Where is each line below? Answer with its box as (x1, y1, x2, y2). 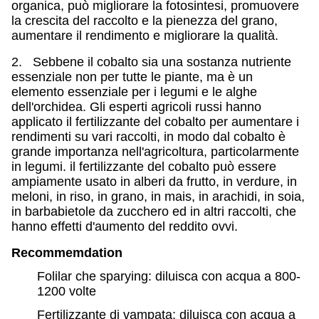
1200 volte (37, 284, 96, 298)
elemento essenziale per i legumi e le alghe (11, 85, 257, 99)
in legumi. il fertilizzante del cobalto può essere (11, 159, 276, 174)
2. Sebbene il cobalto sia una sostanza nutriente (11, 55, 291, 69)
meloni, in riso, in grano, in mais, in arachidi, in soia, (11, 189, 305, 204)
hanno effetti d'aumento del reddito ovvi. (11, 219, 238, 234)
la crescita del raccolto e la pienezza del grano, (11, 14, 278, 28)
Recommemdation (11, 246, 122, 260)
